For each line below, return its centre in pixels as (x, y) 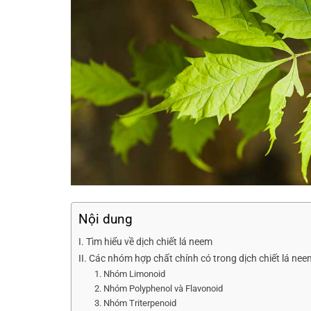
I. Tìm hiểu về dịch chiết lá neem (145, 242)
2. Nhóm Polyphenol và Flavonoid (158, 288)
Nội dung (106, 219)
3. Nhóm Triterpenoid (135, 303)
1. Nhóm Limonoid (129, 274)
